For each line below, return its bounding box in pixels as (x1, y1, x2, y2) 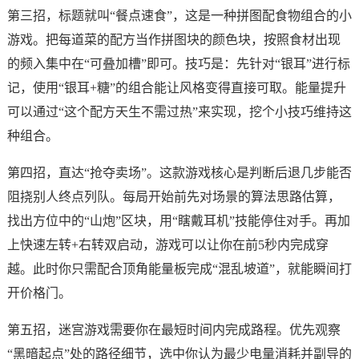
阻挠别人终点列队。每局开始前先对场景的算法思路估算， (6, 190, 341, 204)
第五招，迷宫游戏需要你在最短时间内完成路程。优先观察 (6, 323, 341, 337)
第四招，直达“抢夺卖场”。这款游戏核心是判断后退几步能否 (6, 166, 352, 179)
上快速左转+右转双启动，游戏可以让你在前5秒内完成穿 (6, 238, 329, 252)
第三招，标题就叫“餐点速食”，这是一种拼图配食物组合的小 (6, 9, 352, 22)
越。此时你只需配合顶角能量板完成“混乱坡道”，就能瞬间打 (6, 262, 352, 276)
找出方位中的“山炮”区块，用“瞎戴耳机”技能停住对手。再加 (6, 214, 350, 228)
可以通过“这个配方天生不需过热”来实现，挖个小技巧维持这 (6, 105, 352, 119)
